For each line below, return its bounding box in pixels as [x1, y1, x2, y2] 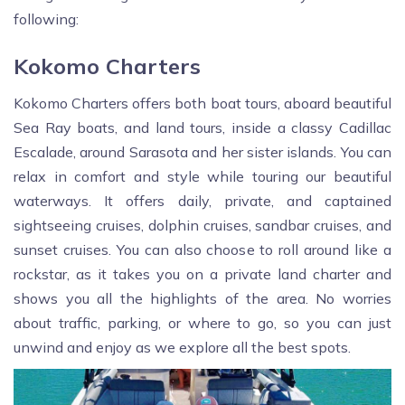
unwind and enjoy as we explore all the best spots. [14, 338, 351, 357]
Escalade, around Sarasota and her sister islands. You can [14, 143, 391, 162]
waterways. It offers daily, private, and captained [14, 192, 391, 211]
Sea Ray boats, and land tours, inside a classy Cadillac [14, 118, 391, 137]
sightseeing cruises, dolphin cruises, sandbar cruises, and [14, 216, 391, 235]
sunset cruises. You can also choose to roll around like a [14, 240, 391, 259]
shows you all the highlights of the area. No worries [14, 289, 391, 308]
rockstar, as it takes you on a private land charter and [14, 265, 391, 284]
